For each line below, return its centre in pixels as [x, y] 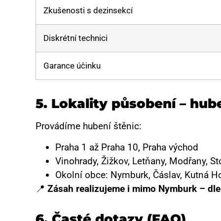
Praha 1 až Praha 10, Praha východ [127, 147]
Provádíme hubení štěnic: [89, 126]
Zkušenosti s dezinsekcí [88, 11]
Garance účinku [72, 66]
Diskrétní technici [75, 38]
